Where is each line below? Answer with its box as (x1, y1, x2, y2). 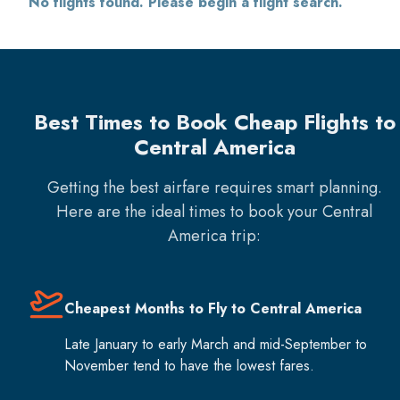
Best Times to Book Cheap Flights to (33, 105, 396, 137)
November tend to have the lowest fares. (64, 354, 314, 376)
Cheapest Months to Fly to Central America (64, 297, 362, 319)
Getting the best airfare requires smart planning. (46, 175, 382, 199)
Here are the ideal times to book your (56, 199, 322, 223)
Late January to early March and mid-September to (64, 333, 367, 354)
